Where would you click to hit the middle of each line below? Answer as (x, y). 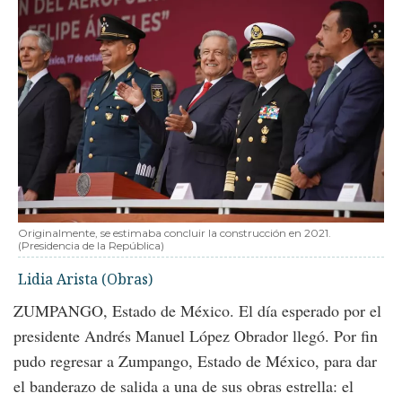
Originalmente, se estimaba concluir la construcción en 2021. (175, 232)
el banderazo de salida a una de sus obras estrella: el (184, 385)
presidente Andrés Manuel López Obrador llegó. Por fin (196, 335)
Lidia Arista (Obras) (85, 279)
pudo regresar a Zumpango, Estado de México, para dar (195, 360)
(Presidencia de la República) (91, 245)
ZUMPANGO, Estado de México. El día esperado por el (197, 310)
